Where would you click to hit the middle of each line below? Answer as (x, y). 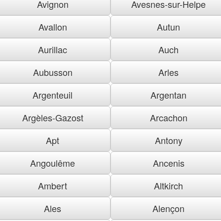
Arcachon (168, 117)
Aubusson (53, 72)
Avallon (53, 26)
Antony (168, 140)
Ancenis (168, 163)
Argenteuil (53, 94)
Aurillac (53, 49)
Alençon (168, 208)
